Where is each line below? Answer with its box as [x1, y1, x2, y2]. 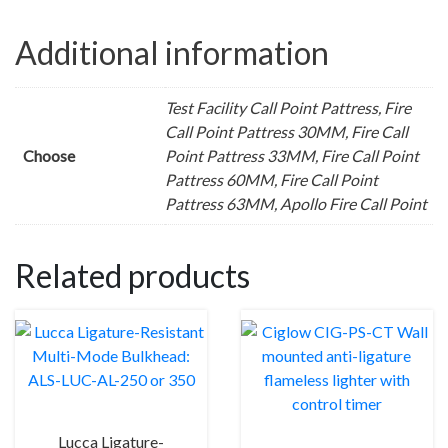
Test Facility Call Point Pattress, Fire [165, 98, 411, 118]
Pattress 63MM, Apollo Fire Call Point [165, 194, 427, 214]
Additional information [15, 33, 329, 73]
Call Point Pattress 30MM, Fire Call [165, 122, 408, 142]
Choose [23, 146, 75, 166]
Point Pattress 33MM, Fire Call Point [165, 146, 419, 166]
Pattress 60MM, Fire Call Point [165, 170, 378, 190]
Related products [15, 256, 250, 296]
